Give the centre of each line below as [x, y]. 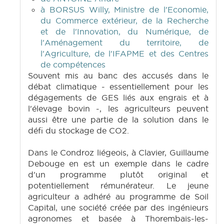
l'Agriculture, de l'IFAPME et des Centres [124, 54]
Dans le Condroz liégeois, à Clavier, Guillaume [118, 153]
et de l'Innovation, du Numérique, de [124, 32]
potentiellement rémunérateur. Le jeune [118, 186]
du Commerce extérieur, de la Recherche [124, 21]
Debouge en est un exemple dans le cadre [118, 164]
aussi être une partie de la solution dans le [118, 120]
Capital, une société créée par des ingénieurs [118, 208]
